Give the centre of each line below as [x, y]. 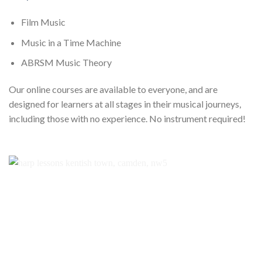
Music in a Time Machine [71, 42]
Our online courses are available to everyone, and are [113, 89]
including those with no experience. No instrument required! [127, 119]
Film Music [43, 22]
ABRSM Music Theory [66, 63]
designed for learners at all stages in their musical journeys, [125, 104]
